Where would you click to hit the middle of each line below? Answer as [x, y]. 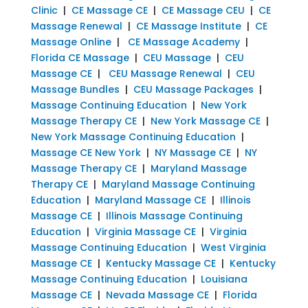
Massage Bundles [75, 89]
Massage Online [71, 42]
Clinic [44, 10]
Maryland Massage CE [150, 200]
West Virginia [233, 247]
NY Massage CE [192, 152]
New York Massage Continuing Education [133, 136]
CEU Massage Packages [193, 89]
